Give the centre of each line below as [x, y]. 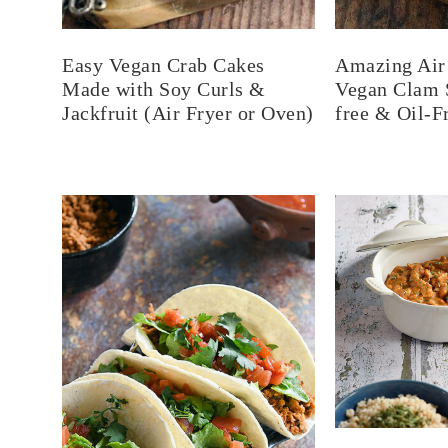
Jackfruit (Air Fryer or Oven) [188, 113]
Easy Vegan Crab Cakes [163, 65]
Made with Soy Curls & [164, 89]
